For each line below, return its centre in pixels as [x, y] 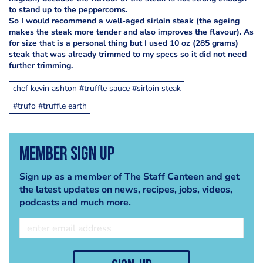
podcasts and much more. [75, 203]
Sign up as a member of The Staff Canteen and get [129, 177]
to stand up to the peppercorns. [68, 10]
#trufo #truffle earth [50, 106]
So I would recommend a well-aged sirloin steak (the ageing [124, 21]
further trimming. [41, 65]
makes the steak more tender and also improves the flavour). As [131, 32]
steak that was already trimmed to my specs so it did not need [128, 54]
